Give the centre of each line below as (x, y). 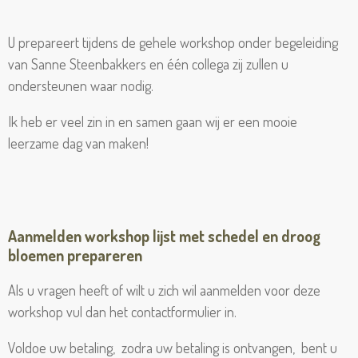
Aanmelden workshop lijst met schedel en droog (164, 236)
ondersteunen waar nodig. (81, 86)
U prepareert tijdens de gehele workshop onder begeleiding (173, 42)
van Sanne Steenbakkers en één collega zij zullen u (148, 64)
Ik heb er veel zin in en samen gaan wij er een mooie (153, 121)
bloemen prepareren (75, 255)
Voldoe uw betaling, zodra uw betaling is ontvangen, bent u (173, 348)
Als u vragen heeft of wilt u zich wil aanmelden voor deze (164, 290)
